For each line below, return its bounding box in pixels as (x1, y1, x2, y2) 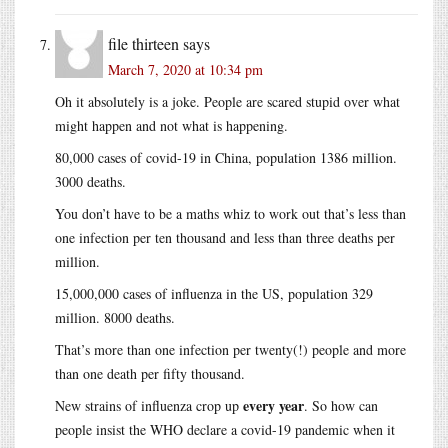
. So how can (304, 395, 378, 415)
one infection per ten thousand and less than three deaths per (55, 227, 395, 247)
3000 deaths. (55, 171, 126, 191)
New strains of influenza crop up (55, 395, 243, 415)
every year (243, 394, 304, 416)
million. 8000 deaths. (55, 307, 175, 327)
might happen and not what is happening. (55, 115, 288, 135)
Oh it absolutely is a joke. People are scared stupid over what (55, 91, 400, 111)
